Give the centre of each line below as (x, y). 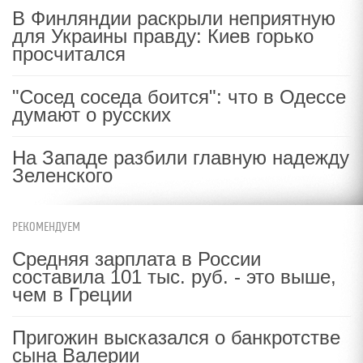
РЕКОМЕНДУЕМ (46, 227)
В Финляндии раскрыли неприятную (174, 18)
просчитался (69, 54)
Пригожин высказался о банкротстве (176, 337)
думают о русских (92, 115)
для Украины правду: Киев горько (163, 36)
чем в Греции (72, 295)
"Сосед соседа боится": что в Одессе (179, 97)
